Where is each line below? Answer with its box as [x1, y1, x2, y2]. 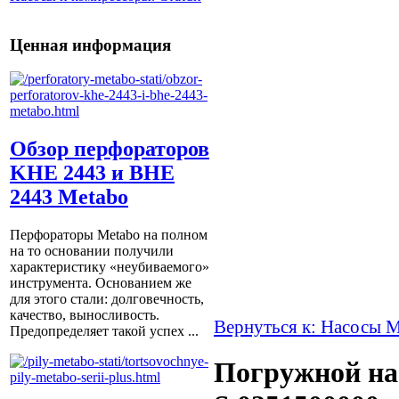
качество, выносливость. [10, 307, 159, 323]
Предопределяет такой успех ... [10, 323, 199, 339]
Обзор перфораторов [10, 137, 209, 161]
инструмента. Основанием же [10, 275, 191, 291]
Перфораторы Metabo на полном [10, 227, 208, 243]
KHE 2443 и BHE [10, 161, 175, 185]
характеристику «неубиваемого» [10, 259, 209, 275]
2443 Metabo [10, 185, 128, 209]
